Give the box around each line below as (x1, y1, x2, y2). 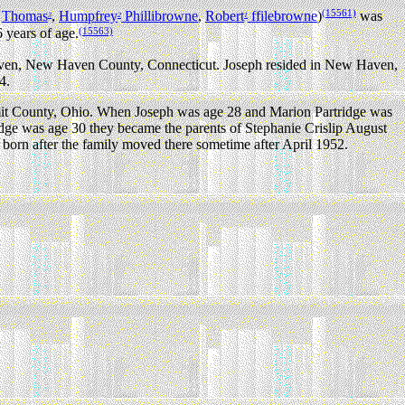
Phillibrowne (121, 8, 198, 24)
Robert (205, 8, 244, 24)
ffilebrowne (248, 8, 317, 24)
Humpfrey (59, 8, 118, 24)
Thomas (2, 8, 48, 24)
